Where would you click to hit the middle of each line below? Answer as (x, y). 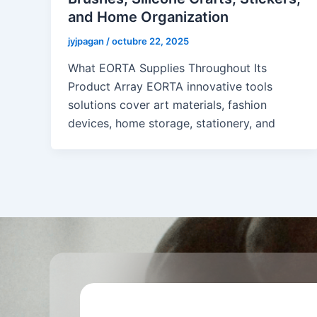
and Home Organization (148, 17)
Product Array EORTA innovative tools (170, 86)
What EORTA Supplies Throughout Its (167, 68)
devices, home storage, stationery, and (172, 123)
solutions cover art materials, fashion (167, 104)
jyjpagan (87, 41)
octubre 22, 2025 (150, 41)
